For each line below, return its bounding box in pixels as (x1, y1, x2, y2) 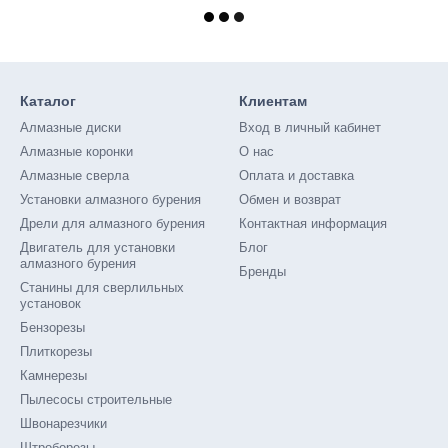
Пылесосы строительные (20, 392, 172, 407)
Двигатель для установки (20, 240, 175, 255)
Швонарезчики (20, 416, 107, 431)
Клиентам (239, 93, 307, 109)
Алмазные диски (20, 120, 121, 135)
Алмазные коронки (20, 144, 133, 159)
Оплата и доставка (239, 168, 354, 183)
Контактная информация (239, 216, 387, 231)
